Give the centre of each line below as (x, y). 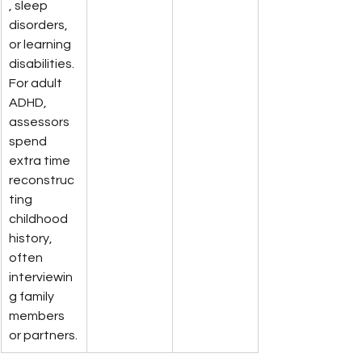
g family (33, 296)
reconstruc (42, 180)
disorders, (40, 25)
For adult (37, 83)
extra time (41, 160)
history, (32, 238)
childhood (40, 219)
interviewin (41, 277)
